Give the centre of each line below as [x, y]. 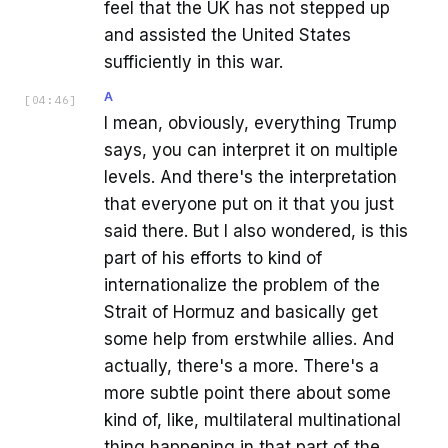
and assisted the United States [227, 35]
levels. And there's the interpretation [250, 177]
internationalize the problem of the [242, 285]
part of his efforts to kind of [213, 258]
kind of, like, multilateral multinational [252, 420]
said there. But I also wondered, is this [256, 231]
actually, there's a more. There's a [241, 366]
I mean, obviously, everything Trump [250, 123]
